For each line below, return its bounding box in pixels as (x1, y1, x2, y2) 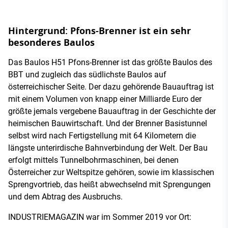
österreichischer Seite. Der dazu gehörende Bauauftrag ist (8, 81, 214, 92)
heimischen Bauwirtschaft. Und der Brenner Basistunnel (8, 118, 207, 128)
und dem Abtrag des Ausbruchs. (8, 191, 123, 202)
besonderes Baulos (8, 36, 95, 49)
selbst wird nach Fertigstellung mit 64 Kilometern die (8, 130, 196, 140)
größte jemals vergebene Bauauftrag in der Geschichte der (8, 106, 216, 116)
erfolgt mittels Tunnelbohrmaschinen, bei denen (8, 155, 179, 165)
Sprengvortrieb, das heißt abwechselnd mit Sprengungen (8, 179, 211, 189)
